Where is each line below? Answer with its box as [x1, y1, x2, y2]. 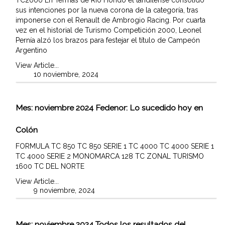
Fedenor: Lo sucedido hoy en [95, 103, 203, 113]
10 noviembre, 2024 [34, 70, 98, 78]
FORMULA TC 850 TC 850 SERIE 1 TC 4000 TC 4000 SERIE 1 [16, 142, 214, 151]
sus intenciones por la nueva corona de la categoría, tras [16, 6, 198, 14]
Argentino [16, 46, 47, 54]
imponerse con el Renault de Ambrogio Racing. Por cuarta [16, 16, 205, 24]
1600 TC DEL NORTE [16, 162, 84, 171]
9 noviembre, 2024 [34, 186, 95, 195]
